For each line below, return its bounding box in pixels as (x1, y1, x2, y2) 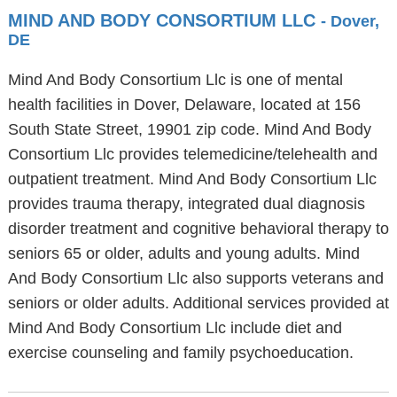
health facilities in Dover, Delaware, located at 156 (7, 96, 361, 113)
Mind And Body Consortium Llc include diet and (7, 319, 342, 337)
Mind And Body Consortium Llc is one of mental (7, 71, 343, 89)
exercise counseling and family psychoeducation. (7, 344, 354, 362)
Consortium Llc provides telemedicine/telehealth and (7, 145, 378, 163)
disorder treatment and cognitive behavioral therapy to (7, 220, 389, 237)
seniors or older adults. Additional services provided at (7, 294, 389, 312)
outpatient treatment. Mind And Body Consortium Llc (7, 170, 377, 188)
